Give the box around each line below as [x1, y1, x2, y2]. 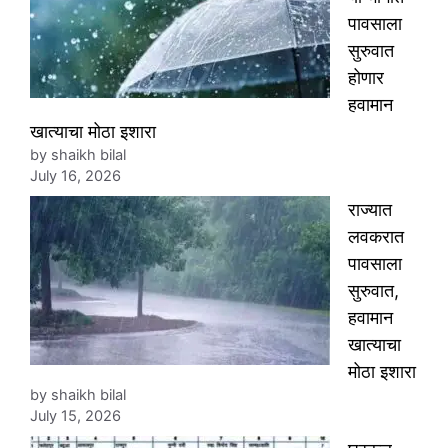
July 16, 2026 [30, 167, 121, 185]
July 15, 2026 [30, 407, 121, 425]
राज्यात [348, 199, 392, 220]
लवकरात [348, 226, 404, 247]
